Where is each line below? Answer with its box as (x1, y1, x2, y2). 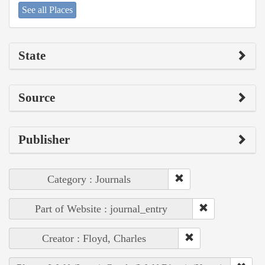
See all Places (22, 5, 73, 15)
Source (18, 91, 55, 105)
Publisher (18, 132, 70, 147)
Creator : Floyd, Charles (42, 232, 146, 245)
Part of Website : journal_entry (35, 203, 167, 215)
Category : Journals (47, 173, 131, 186)
